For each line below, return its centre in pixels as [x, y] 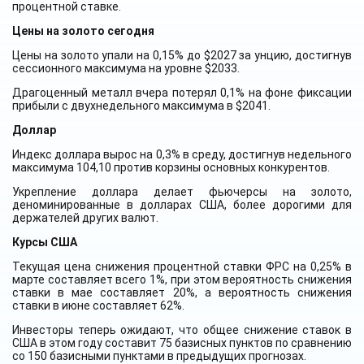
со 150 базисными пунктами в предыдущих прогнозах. [160, 356]
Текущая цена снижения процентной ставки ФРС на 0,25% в [182, 266]
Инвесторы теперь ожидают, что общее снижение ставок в [182, 330]
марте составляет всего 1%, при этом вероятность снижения [182, 279]
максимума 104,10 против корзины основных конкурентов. [172, 167]
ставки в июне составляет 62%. [100, 305]
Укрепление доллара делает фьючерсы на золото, [182, 192]
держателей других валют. [87, 218]
